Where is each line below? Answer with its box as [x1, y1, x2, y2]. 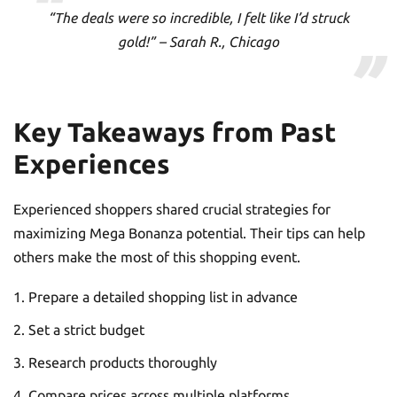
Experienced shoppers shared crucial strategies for [13, 200, 331, 217]
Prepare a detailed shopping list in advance [28, 288, 298, 305]
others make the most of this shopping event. [13, 248, 300, 265]
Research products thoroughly [28, 354, 217, 370]
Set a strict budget [28, 321, 144, 338]
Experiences [13, 148, 170, 179]
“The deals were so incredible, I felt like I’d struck [48, 9, 349, 26]
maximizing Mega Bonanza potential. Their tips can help [13, 224, 365, 241]
